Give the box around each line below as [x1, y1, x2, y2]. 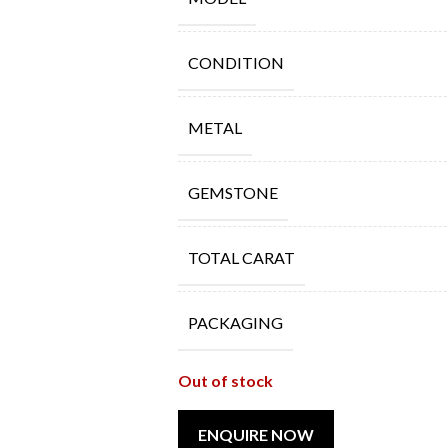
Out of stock [177, 371, 273, 390]
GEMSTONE [187, 183, 278, 202]
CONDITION [187, 53, 284, 72]
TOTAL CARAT [187, 248, 295, 267]
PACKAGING [187, 313, 283, 332]
